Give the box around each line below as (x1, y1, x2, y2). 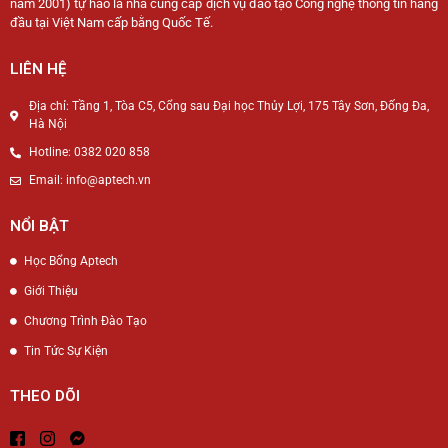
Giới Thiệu (23, 284, 78, 298)
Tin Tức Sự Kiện (23, 344, 108, 358)
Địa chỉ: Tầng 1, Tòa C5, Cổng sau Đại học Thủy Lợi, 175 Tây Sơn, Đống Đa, (28, 99, 429, 113)
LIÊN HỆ (10, 60, 66, 78)
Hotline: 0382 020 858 (28, 145, 150, 159)
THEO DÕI (10, 387, 80, 405)
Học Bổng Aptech (23, 254, 118, 268)
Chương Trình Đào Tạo (23, 314, 147, 328)
